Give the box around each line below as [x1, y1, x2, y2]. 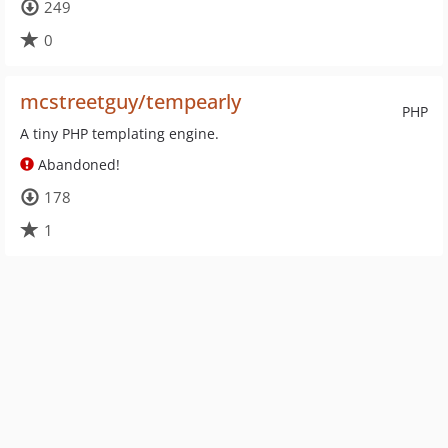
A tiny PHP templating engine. [20, 124, 219, 143]
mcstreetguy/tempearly [20, 88, 241, 115]
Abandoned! [34, 155, 120, 174]
